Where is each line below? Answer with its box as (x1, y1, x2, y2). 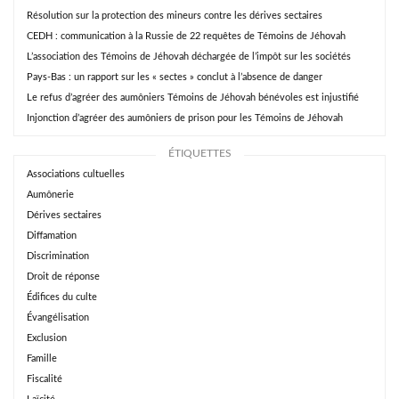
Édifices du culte (27, 292, 97, 303)
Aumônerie (27, 190, 74, 200)
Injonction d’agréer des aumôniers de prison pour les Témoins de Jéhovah (27, 113, 343, 124)
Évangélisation (27, 313, 89, 323)
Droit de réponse (27, 272, 100, 282)
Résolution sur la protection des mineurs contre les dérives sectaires (27, 11, 322, 21)
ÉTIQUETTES (167, 149, 232, 159)
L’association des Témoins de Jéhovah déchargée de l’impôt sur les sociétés (27, 52, 351, 62)
